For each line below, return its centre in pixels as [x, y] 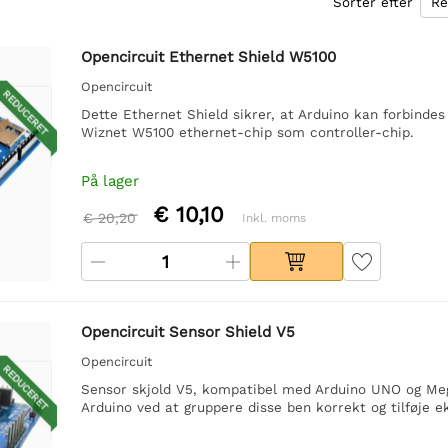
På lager [109, 180]
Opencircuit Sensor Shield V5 [187, 331]
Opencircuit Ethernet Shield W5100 [208, 56]
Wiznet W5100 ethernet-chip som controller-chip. [247, 131]
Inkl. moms [273, 217]
